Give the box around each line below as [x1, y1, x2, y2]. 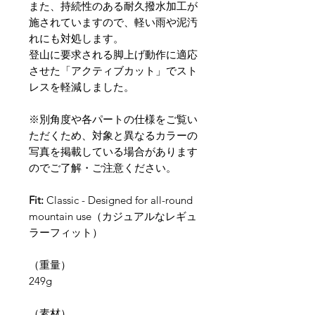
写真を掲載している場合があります [29, 145, 198, 159]
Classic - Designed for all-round [44, 193, 193, 207]
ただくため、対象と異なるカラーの [29, 129, 198, 143]
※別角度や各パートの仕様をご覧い [29, 112, 198, 127]
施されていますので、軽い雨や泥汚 [29, 15, 198, 30]
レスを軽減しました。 [29, 80, 134, 94]
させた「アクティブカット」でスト [29, 64, 198, 78]
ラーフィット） [29, 226, 103, 240]
